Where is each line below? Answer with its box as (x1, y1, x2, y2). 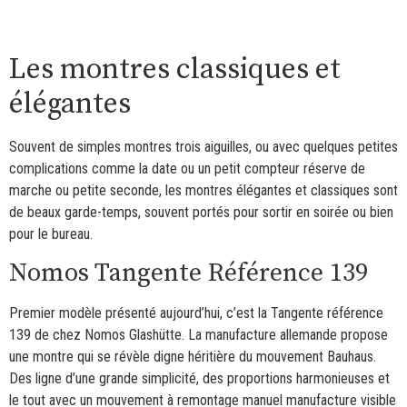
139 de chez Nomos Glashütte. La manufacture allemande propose (9, 326, 388, 344)
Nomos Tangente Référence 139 (9, 257, 368, 290)
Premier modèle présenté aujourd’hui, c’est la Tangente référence (9, 304, 383, 323)
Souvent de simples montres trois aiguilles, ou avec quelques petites (9, 137, 398, 155)
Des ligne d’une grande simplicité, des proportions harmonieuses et (9, 370, 390, 388)
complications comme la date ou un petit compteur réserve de (9, 159, 365, 177)
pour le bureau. (9, 224, 93, 243)
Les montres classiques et (9, 51, 341, 88)
